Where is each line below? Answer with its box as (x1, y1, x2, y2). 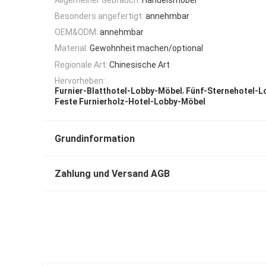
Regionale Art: (55, 59, 107, 69)
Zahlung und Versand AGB (55, 167, 170, 179)
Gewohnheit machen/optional (90, 43, 203, 53)
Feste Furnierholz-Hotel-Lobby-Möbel (55, 96, 205, 106)
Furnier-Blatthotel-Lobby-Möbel (55, 86, 182, 96)
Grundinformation (55, 132, 135, 144)
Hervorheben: (55, 76, 105, 86)
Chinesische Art (109, 59, 170, 69)
